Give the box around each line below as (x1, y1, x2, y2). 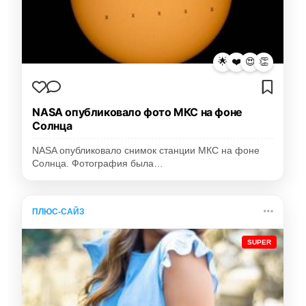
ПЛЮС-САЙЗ (32, 206, 85, 217)
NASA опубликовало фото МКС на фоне (32, 105, 242, 119)
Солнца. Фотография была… (32, 158, 164, 169)
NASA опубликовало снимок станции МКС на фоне (32, 145, 260, 156)
